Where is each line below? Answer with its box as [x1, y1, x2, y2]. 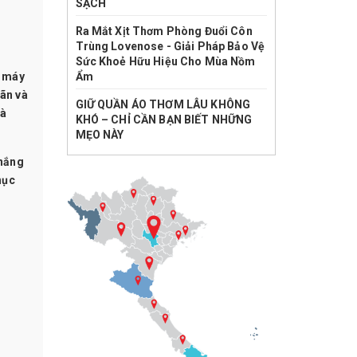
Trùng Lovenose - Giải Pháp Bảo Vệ [75, 40, 265, 53]
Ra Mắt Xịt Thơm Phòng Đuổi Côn [75, 25, 253, 37]
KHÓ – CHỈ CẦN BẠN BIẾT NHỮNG [75, 113, 253, 126]
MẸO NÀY [75, 128, 124, 141]
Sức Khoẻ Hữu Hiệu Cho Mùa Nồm [75, 55, 256, 68]
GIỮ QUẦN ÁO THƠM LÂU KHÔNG [75, 98, 251, 111]
